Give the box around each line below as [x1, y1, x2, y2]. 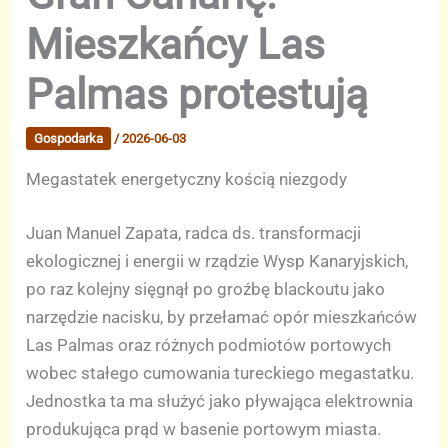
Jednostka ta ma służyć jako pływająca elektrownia [26, 390, 414, 411]
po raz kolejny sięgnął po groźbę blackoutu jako [26, 278, 386, 299]
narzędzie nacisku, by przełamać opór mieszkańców [26, 306, 418, 327]
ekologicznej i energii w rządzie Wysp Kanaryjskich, [26, 250, 409, 271]
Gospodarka [34, 131, 104, 147]
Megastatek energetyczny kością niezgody [26, 169, 348, 190]
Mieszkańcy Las [26, 20, 326, 70]
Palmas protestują [26, 70, 369, 120]
